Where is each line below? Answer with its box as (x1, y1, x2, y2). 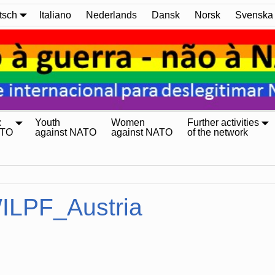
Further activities (187, 117, 259, 128)
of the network (187, 127, 248, 138)
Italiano (39, 9, 71, 20)
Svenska (235, 9, 273, 20)
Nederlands (86, 9, 137, 20)
